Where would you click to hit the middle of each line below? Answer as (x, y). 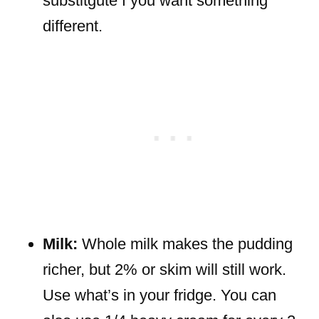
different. (73, 26)
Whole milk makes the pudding (185, 244)
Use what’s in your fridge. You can (159, 295)
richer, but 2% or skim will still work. (164, 269)
